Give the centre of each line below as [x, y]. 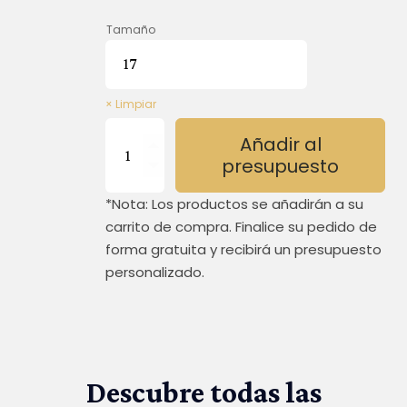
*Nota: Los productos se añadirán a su [234, 203]
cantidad [131, 185]
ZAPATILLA [130, 151]
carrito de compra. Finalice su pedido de [241, 226]
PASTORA [129, 134]
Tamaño [131, 29]
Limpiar [136, 104]
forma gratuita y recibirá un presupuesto [243, 249]
